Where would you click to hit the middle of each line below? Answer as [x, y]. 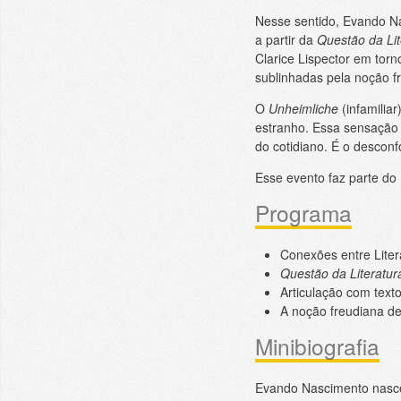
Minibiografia [317, 346]
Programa [303, 212]
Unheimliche [303, 108]
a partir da [286, 39]
